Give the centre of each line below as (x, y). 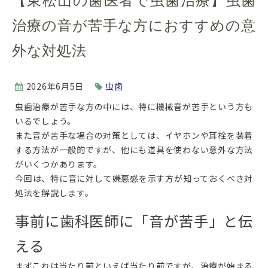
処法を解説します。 (54, 193)
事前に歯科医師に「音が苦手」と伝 (134, 220)
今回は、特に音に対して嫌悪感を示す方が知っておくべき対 (134, 178)
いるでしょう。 (45, 121)
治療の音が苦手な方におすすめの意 (134, 25)
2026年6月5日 (55, 86)
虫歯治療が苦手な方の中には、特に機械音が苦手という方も (134, 106)
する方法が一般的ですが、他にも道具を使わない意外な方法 (134, 150)
